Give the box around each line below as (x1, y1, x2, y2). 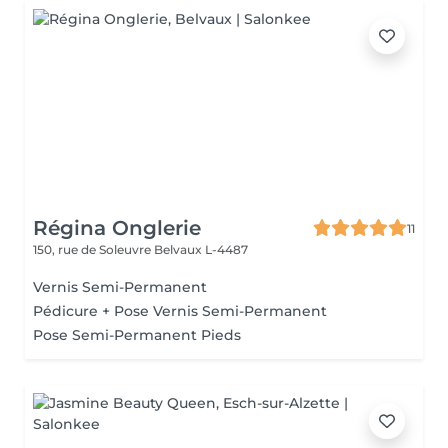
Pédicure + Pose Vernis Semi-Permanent (33, 302, 327, 320)
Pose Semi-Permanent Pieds (33, 326, 241, 344)
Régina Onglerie (33, 216, 201, 240)
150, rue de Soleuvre (33, 242, 154, 257)
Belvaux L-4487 (154, 242, 248, 257)
